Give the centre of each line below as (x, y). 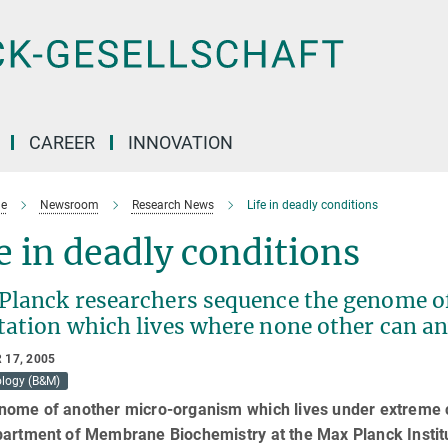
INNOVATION (180, 142)
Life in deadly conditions (312, 205)
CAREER (62, 142)
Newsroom (69, 205)
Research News (172, 205)
